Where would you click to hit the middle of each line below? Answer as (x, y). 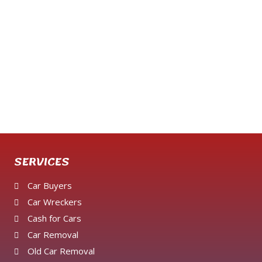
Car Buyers (49, 186)
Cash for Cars (54, 218)
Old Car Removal (61, 251)
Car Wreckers (54, 202)
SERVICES (42, 162)
